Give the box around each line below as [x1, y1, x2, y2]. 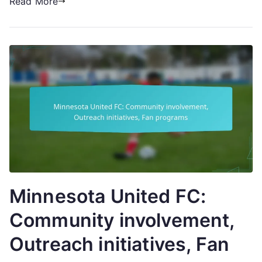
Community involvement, [9, 209, 235, 232]
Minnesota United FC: [9, 185, 206, 208]
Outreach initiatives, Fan [9, 233, 230, 256]
